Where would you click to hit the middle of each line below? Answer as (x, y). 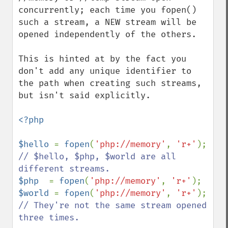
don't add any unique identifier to (105, 71)
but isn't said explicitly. (84, 95)
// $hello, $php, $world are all (97, 156)
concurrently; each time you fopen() (107, 10)
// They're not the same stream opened (112, 205)
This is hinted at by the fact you (102, 59)
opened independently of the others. (107, 34)
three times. (49, 218)
